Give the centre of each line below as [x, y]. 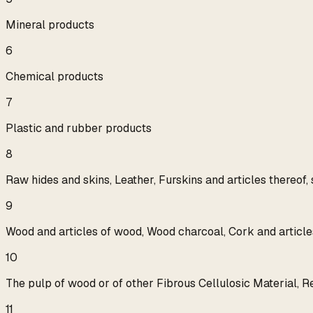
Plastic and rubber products [79, 129]
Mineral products [50, 25]
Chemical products [54, 77]
